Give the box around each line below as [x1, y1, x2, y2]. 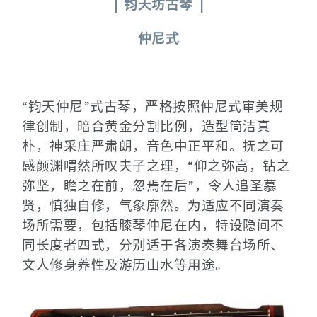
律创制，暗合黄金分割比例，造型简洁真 [22, 117, 270, 134]
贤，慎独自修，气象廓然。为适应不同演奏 [22, 197, 284, 214]
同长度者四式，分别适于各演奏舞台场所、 [22, 236, 284, 253]
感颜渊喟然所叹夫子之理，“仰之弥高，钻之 [22, 157, 290, 174]
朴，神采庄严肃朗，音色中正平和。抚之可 [22, 137, 284, 154]
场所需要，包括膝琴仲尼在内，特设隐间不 [22, 217, 284, 234]
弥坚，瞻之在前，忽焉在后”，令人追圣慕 [22, 177, 277, 194]
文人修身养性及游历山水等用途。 [22, 256, 232, 273]
